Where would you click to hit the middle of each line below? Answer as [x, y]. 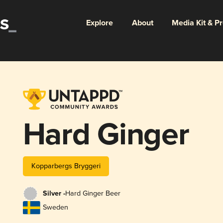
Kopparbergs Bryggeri [66, 166]
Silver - [54, 194]
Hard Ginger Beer [93, 194]
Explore [99, 23]
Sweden [55, 208]
